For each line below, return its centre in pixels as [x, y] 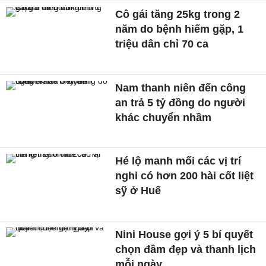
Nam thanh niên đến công [181, 88]
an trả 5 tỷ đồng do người [180, 102]
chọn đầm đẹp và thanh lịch [186, 249]
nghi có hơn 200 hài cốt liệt [185, 176]
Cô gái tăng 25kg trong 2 [178, 14]
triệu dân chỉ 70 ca [162, 44]
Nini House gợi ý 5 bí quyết [184, 234]
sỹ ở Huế [138, 191]
